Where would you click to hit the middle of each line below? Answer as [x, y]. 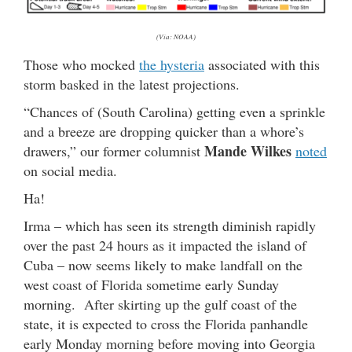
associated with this [262, 64]
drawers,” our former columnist [114, 150]
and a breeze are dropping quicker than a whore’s [164, 131]
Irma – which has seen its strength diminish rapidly [170, 225]
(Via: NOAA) [176, 36]
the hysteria [172, 64]
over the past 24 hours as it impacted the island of [165, 245]
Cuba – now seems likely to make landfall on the [163, 264]
